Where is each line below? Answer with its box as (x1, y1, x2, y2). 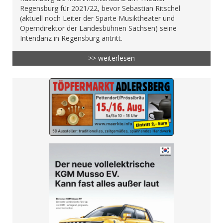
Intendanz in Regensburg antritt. (20, 33, 122, 43)
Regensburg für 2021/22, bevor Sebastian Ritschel (20, 3, 180, 13)
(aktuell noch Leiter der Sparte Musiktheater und (20, 13, 175, 23)
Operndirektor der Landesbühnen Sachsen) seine (20, 23, 177, 33)
